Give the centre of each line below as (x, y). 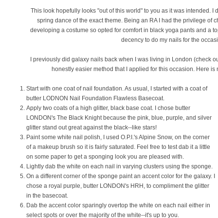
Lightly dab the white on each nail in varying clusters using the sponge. (120, 166)
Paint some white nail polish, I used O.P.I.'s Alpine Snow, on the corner (118, 137)
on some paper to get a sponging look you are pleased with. (105, 157)
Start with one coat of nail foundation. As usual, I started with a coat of (117, 89)
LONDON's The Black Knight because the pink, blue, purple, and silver (119, 118)
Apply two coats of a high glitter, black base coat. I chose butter (108, 108)
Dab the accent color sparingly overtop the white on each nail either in (118, 205)
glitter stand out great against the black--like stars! (91, 127)
